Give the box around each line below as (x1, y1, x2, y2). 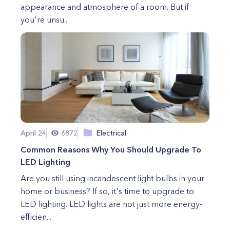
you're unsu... (21, 14, 69, 25)
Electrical (97, 128, 126, 138)
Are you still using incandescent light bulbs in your (21, 173, 204, 183)
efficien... (21, 212, 51, 222)
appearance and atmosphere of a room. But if (21, 2, 189, 12)
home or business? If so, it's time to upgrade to (21, 186, 194, 196)
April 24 (21, 128, 46, 138)
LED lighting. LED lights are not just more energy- (21, 199, 202, 209)
